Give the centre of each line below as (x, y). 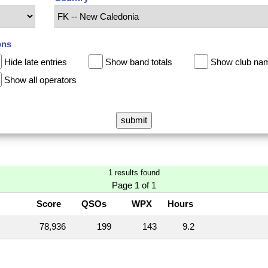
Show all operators (41, 80)
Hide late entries (36, 62)
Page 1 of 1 (134, 185)
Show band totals (139, 62)
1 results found (134, 173)
